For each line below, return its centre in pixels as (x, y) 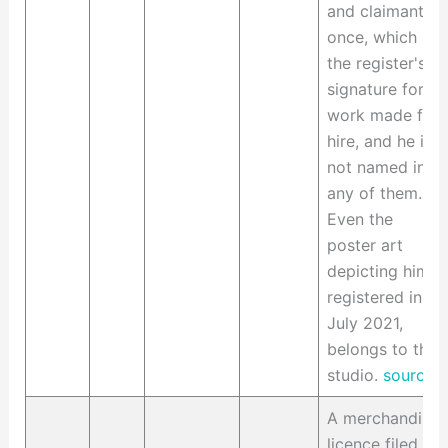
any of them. (374, 193)
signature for (375, 89)
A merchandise (382, 418)
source (408, 375)
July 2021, (364, 323)
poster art (364, 245)
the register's (376, 63)
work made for (382, 115)
